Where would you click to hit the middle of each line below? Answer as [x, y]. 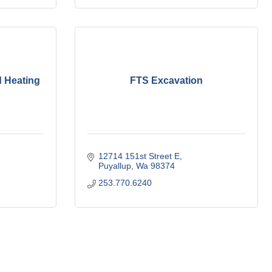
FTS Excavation [166, 80]
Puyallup [114, 166]
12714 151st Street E [139, 156]
